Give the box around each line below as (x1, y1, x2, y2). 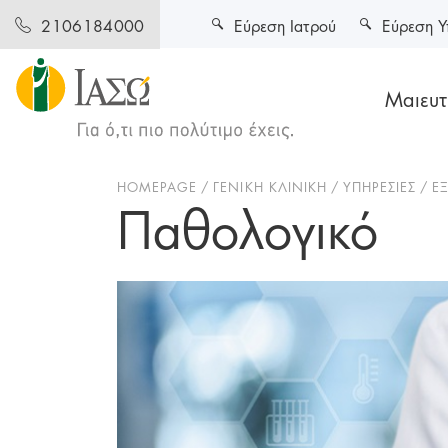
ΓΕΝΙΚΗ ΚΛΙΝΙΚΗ (213, 176, 327, 196)
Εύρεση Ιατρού (234, 11, 336, 37)
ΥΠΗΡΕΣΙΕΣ (342, 176, 417, 196)
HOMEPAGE (117, 176, 198, 196)
